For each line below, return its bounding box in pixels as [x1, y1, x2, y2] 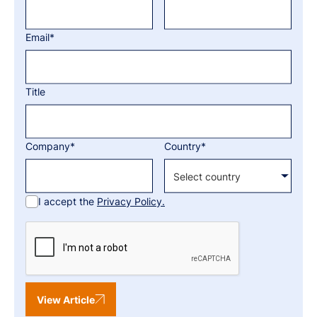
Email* [25, 30, 54, 43]
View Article [37, 293, 95, 306]
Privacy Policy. [97, 195, 165, 207]
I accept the [38, 195, 97, 207]
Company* [25, 139, 75, 152]
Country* [164, 139, 206, 152]
